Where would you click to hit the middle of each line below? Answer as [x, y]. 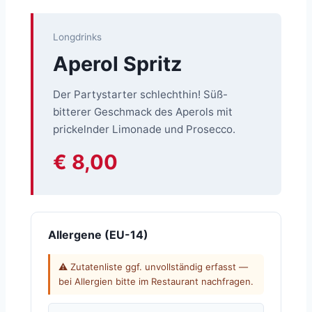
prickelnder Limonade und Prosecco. [144, 129]
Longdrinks [77, 37]
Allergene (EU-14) [98, 235]
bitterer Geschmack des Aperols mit [143, 112]
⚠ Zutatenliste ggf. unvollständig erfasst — [153, 267]
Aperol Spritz [117, 64]
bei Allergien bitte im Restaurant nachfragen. [156, 281]
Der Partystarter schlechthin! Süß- [140, 94]
